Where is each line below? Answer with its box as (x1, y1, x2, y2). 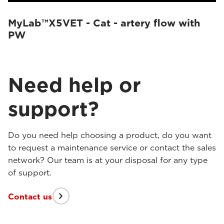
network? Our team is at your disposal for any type (8, 155, 207, 165)
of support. (8, 168, 51, 177)
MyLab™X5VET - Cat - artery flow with (8, 17, 200, 29)
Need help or (8, 73, 141, 97)
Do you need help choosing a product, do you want (8, 130, 211, 140)
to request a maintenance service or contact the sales (8, 143, 216, 152)
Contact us (8, 191, 52, 201)
